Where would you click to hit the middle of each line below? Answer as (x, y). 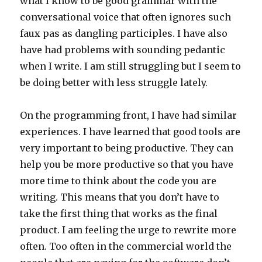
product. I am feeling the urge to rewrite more (128, 230)
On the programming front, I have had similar (129, 116)
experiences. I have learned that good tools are (130, 132)
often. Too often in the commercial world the (126, 247)
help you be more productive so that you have (127, 165)
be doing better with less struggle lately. (114, 83)
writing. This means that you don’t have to (120, 197)
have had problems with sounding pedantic (123, 50)
